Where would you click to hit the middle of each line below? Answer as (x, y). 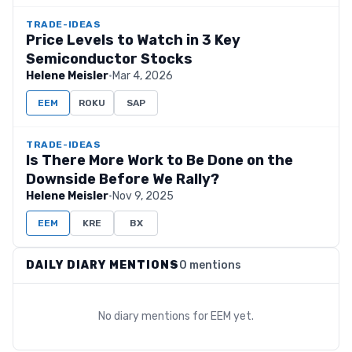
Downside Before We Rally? (123, 179)
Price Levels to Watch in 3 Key (133, 40)
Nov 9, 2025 (143, 196)
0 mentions (210, 265)
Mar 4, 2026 (143, 76)
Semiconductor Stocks (109, 59)
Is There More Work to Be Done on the (159, 160)
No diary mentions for (154, 316)
